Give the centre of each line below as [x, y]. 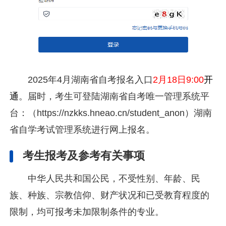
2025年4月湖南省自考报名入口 [90, 79]
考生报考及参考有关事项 [84, 155]
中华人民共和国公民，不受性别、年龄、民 [114, 179]
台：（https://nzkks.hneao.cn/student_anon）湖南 [111, 113]
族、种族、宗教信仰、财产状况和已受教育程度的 [110, 195]
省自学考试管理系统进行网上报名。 [82, 129]
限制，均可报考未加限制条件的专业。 [87, 212]
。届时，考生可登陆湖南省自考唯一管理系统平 [114, 96]
